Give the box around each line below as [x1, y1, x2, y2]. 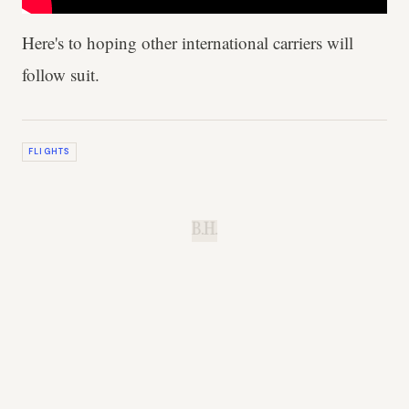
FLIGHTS [28, 145, 70, 157]
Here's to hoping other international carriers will [22, 31, 353, 55]
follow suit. [22, 63, 100, 87]
